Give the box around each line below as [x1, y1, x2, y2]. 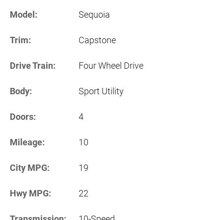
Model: [10, 9, 37, 20]
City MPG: [10, 163, 50, 173]
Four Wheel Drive [79, 60, 143, 71]
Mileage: [10, 137, 45, 148]
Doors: [10, 111, 36, 122]
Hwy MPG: [10, 188, 51, 199]
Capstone [79, 35, 116, 46]
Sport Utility [79, 86, 124, 97]
